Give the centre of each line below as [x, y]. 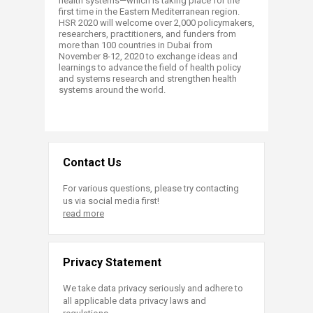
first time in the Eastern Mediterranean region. [149, 11]
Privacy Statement [112, 262]
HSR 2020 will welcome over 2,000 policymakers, [156, 22]
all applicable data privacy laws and [134, 300]
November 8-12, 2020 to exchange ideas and [148, 56]
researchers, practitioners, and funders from [147, 34]
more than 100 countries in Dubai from [136, 45]
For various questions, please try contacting [151, 188]
